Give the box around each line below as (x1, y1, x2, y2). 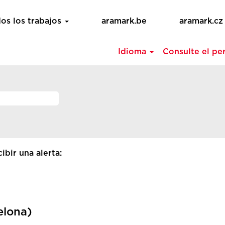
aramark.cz (179, 17, 223, 25)
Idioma (118, 48, 149, 56)
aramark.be (101, 17, 147, 25)
